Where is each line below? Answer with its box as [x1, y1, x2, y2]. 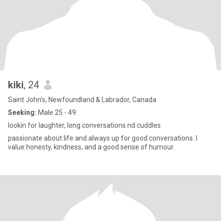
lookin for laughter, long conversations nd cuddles [8, 121, 161, 129]
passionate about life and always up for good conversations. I [8, 134, 197, 142]
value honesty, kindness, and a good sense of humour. [8, 143, 175, 151]
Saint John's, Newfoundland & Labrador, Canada [8, 96, 156, 104]
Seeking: [8, 109, 37, 116]
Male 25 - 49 [37, 109, 76, 116]
